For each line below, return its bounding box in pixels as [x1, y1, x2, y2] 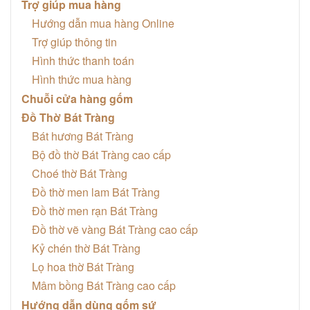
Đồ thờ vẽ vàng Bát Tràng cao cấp [32, 221, 198, 237]
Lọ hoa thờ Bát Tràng [32, 258, 134, 275]
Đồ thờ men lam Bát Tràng [32, 183, 160, 200]
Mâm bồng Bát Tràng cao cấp [32, 277, 176, 293]
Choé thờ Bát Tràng [32, 165, 127, 181]
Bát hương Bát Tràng [32, 127, 134, 144]
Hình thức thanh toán [32, 52, 134, 69]
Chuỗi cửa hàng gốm [21, 90, 133, 107]
